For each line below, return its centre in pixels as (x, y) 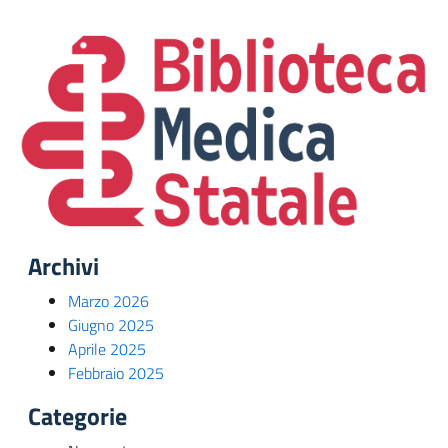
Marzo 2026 (108, 301)
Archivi (63, 266)
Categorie (77, 416)
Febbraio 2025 (116, 373)
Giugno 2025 (111, 325)
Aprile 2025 (107, 349)
